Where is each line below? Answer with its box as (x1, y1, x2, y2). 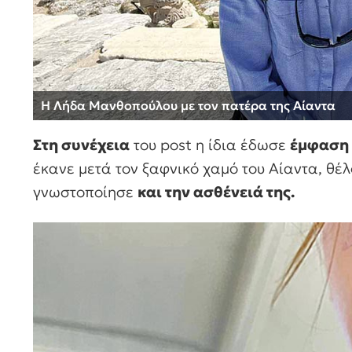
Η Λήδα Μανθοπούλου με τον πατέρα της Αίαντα (41, 97, 335, 113)
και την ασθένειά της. (137, 181, 295, 201)
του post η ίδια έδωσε (130, 134, 290, 154)
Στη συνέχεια (33, 134, 130, 154)
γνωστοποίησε (33, 181, 137, 201)
